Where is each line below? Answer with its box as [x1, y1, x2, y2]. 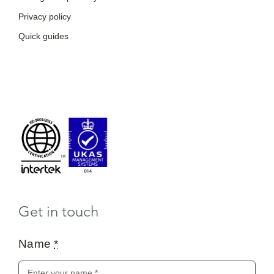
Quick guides [18, 31, 68, 41]
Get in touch [18, 202, 98, 221]
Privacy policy [18, 11, 71, 21]
